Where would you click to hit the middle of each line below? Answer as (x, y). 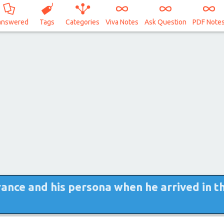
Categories (83, 22)
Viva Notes (122, 22)
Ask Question (166, 22)
